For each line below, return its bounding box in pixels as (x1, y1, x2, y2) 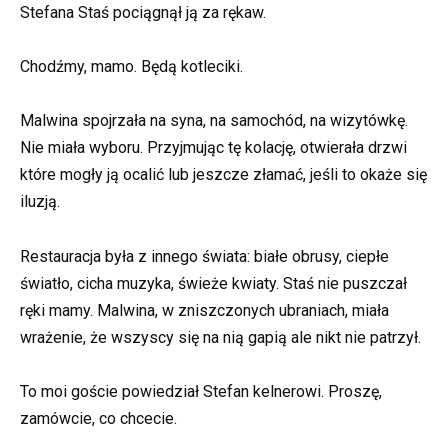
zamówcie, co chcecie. (20, 408, 177, 428)
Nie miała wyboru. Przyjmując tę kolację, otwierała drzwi (20, 138, 407, 158)
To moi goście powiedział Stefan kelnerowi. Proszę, (20, 381, 382, 401)
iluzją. (20, 192, 60, 212)
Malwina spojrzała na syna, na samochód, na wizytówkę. (20, 111, 408, 131)
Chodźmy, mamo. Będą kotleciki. (20, 57, 243, 77)
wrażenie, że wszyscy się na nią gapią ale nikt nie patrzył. (20, 327, 421, 347)
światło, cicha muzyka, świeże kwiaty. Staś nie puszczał (20, 273, 407, 293)
